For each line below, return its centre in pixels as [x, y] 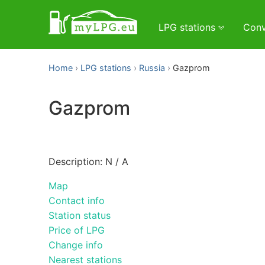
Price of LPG [77, 230]
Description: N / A [88, 161]
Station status [80, 215]
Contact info [77, 200]
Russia [152, 68]
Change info [76, 245]
